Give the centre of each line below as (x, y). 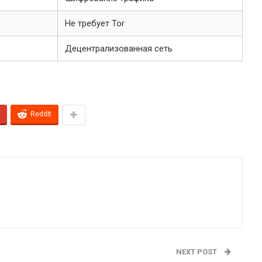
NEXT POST (197, 251)
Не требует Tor (95, 23)
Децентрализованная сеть (119, 48)
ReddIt (41, 114)
